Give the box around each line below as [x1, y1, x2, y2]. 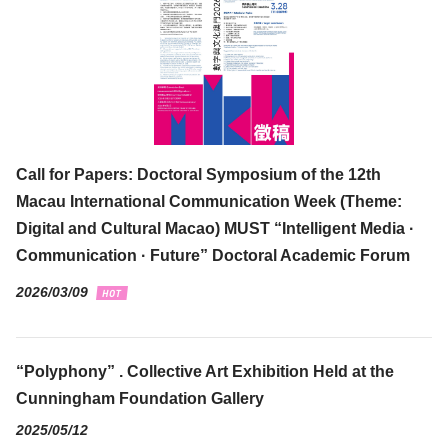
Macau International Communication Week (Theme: [16, 192, 402, 210]
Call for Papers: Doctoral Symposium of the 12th [16, 165, 381, 183]
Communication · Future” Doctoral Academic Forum [16, 246, 410, 264]
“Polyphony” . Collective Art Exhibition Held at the [16, 362, 394, 380]
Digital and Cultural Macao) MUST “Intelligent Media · [16, 219, 414, 237]
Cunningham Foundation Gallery [16, 389, 264, 407]
